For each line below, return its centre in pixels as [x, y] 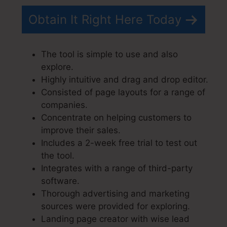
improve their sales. [81, 130]
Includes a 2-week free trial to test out [119, 143]
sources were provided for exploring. [116, 206]
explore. [57, 67]
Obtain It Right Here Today [105, 20]
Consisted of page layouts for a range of [123, 92]
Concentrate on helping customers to [116, 117]
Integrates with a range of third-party [117, 168]
